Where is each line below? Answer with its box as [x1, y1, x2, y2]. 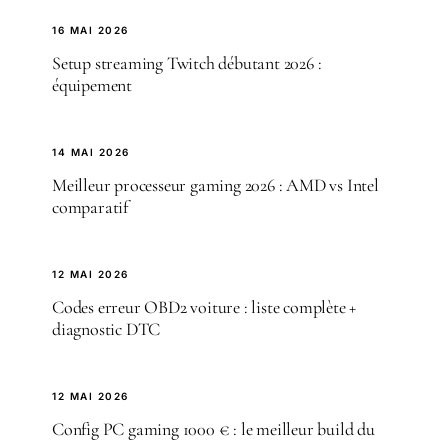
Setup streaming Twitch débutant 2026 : [52, 51, 322, 74]
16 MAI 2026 [52, 23, 129, 36]
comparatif [52, 195, 128, 218]
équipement [52, 73, 132, 96]
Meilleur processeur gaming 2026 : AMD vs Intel [52, 173, 379, 196]
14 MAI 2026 [52, 145, 130, 158]
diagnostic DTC [52, 317, 161, 340]
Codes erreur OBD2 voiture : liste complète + [52, 295, 357, 318]
